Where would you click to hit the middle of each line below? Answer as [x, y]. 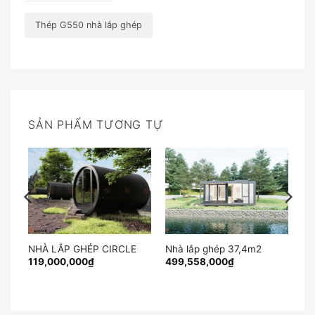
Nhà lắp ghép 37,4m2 [213, 249]
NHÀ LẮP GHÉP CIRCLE [82, 249]
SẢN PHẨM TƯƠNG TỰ [96, 125]
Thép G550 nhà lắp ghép [89, 25]
